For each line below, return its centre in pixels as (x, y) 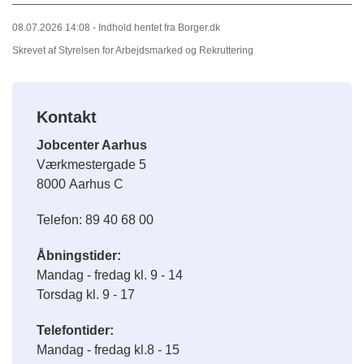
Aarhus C (96, 184)
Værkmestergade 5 (91, 165)
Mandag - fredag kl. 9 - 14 (110, 275)
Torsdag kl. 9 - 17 (86, 295)
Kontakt (67, 117)
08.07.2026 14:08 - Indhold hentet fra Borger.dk (116, 28)
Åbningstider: (79, 256)
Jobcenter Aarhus (92, 145)
